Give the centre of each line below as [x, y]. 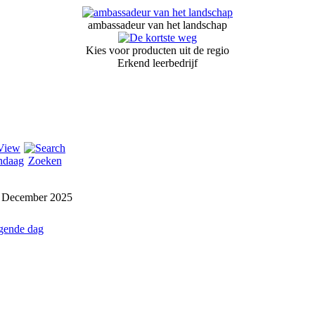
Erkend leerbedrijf [157, 63]
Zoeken [45, 161]
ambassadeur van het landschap [157, 25]
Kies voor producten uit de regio [157, 51]
